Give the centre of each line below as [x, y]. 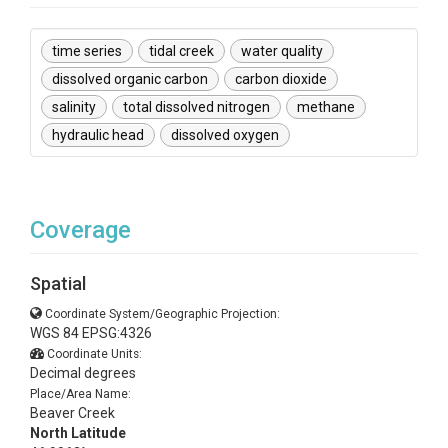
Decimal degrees [83, 373]
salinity [74, 107]
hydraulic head [98, 135]
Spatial [58, 283]
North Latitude [78, 433]
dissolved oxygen [225, 135]
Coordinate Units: [94, 354]
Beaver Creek [72, 413]
